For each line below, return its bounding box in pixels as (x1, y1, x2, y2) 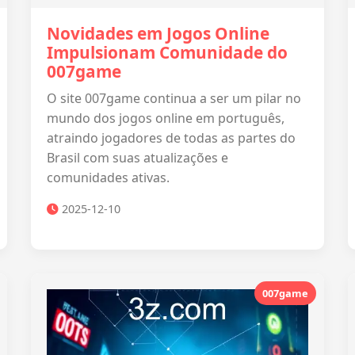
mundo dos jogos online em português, (47, 109, 284, 127)
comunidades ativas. (47, 169, 170, 186)
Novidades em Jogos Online (47, 22, 269, 44)
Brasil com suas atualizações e (47, 149, 228, 166)
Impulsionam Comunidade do (47, 41, 288, 63)
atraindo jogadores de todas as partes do (47, 129, 296, 147)
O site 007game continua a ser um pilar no (47, 90, 301, 107)
